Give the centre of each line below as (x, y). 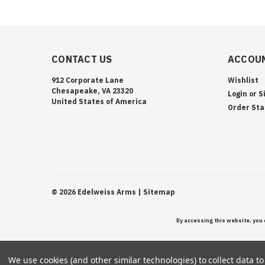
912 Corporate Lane (88, 80)
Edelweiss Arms (106, 192)
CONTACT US (82, 59)
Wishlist (243, 80)
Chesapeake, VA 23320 (92, 91)
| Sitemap (156, 192)
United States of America (99, 101)
